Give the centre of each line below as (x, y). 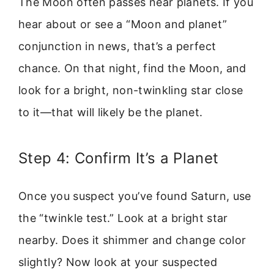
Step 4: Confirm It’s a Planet (119, 158)
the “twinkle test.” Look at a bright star (123, 218)
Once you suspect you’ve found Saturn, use (135, 196)
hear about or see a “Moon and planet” (123, 24)
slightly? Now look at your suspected (118, 262)
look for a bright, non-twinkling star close (131, 91)
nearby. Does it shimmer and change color (132, 240)
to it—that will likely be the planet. (111, 113)
